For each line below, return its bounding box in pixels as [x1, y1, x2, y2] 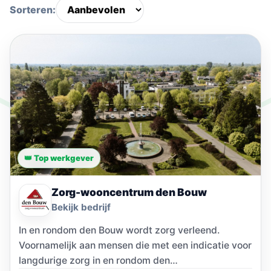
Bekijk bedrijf [51, 201, 111, 213]
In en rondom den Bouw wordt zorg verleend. [19, 224, 220, 236]
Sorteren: [10, 4, 56, 16]
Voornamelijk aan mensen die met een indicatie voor [19, 239, 252, 251]
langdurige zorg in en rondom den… [19, 254, 178, 266]
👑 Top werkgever [24, 152, 94, 163]
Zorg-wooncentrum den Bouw [51, 185, 207, 198]
